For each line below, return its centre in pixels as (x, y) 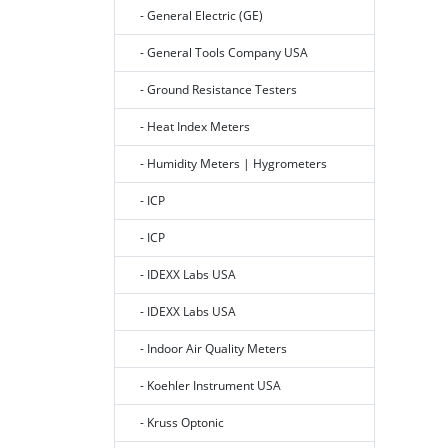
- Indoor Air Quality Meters (209, 349)
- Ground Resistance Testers (214, 90)
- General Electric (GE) (197, 16)
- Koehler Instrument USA (206, 386)
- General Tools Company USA (219, 53)
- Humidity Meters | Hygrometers (229, 164)
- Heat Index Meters (190, 127)
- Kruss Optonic (177, 423)
